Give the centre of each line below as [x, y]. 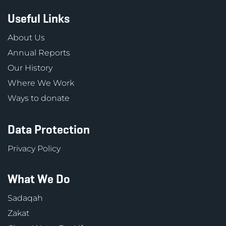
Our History [30, 68]
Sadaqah [25, 198]
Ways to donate [39, 98]
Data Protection [49, 130]
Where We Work [41, 83]
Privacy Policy [34, 149]
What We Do [39, 179]
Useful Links [39, 19]
